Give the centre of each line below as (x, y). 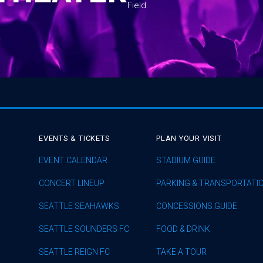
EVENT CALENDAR (73, 160)
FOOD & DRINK (183, 229)
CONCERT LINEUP (72, 183)
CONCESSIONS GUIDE (197, 206)
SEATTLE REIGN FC (74, 252)
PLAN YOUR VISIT (189, 138)
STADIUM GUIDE (186, 160)
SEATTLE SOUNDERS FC (84, 229)
